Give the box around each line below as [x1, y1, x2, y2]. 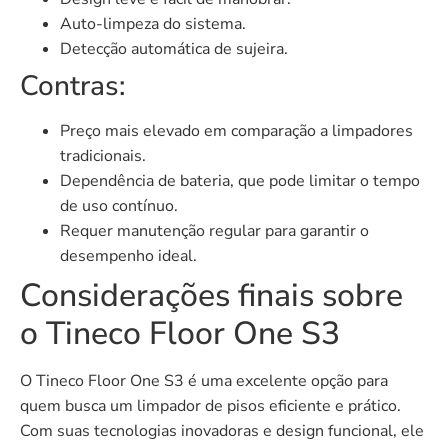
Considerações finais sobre [20, 273, 403, 317]
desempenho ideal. [60, 244, 197, 267]
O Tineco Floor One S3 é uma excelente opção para [20, 369, 388, 392]
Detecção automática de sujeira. [60, 37, 288, 60]
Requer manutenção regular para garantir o [60, 219, 369, 242]
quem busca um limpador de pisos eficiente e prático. [20, 394, 401, 417]
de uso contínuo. [60, 194, 178, 217]
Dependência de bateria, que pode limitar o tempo [60, 169, 420, 192]
